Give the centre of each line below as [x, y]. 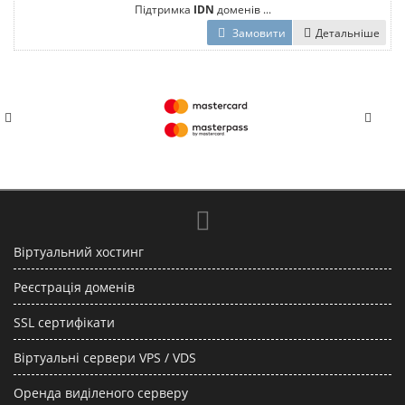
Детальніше [348, 33]
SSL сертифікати [64, 322]
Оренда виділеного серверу [101, 393]
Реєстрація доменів [74, 287]
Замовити [258, 33]
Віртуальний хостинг [79, 252]
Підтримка [164, 9]
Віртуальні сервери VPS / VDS [105, 358]
